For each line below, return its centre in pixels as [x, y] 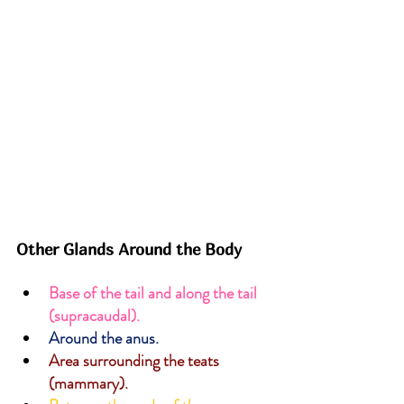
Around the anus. [104, 338]
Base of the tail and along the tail [155, 293]
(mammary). [88, 383]
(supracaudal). [94, 315]
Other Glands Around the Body [129, 249]
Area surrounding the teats [136, 360]
